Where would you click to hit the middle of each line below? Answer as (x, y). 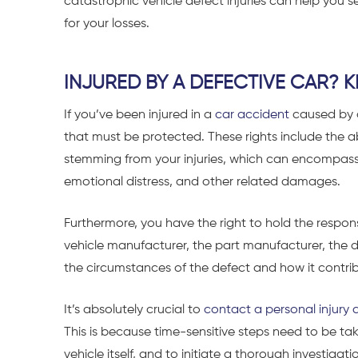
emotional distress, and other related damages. (204, 183)
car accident (252, 115)
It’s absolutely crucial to (134, 310)
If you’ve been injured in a (139, 115)
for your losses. (107, 24)
